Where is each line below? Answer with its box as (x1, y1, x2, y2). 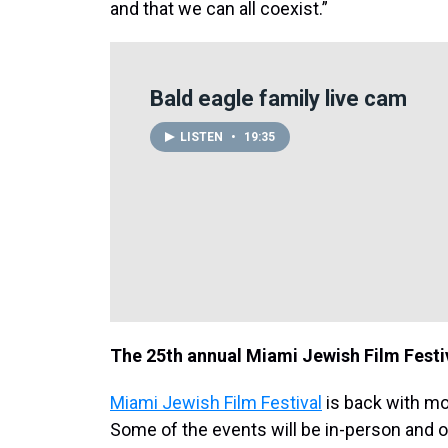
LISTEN (180, 129, 226, 144)
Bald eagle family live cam (150, 86, 407, 111)
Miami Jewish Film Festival (110, 392, 322, 413)
